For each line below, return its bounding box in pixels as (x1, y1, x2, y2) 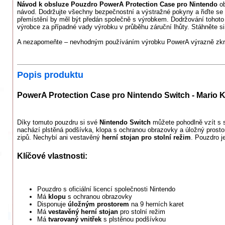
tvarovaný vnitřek (48, 215, 101, 223)
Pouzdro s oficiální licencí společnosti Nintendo (37, 185, 175, 193)
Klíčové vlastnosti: (17, 151, 87, 160)
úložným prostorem (68, 200, 129, 208)
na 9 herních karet (129, 200, 184, 208)
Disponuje (37, 200, 68, 208)
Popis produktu (17, 70, 83, 80)
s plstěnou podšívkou (101, 215, 166, 223)
